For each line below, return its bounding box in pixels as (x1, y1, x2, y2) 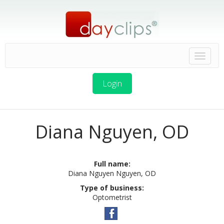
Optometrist (92, 192, 132, 202)
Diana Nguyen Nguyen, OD (68, 168, 156, 178)
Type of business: (80, 183, 144, 192)
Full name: (93, 159, 130, 168)
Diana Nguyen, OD (35, 119, 189, 144)
